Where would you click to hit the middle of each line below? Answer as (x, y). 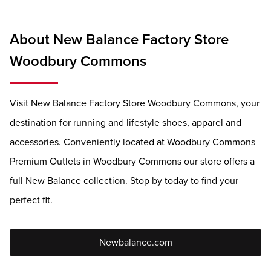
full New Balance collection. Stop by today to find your (124, 181)
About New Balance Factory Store (119, 40)
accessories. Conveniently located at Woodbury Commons (132, 142)
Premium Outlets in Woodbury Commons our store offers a (132, 162)
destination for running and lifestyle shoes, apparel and (126, 123)
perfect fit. (31, 200)
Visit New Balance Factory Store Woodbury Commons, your (135, 103)
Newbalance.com (135, 243)
